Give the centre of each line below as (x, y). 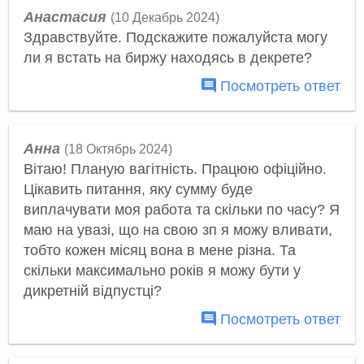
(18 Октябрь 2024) (118, 149)
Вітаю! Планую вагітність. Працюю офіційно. (175, 169)
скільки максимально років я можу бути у (162, 270)
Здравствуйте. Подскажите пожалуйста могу (175, 38)
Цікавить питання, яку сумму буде (138, 189)
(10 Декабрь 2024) (165, 18)
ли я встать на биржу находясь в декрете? (167, 58)
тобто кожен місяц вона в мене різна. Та (159, 250)
